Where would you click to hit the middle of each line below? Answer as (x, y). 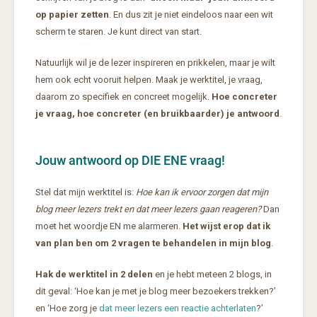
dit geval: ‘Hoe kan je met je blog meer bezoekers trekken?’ (156, 292)
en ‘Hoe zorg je (67, 309)
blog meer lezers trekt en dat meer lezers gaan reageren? (148, 209)
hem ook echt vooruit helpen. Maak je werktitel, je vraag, (149, 80)
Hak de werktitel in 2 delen (94, 275)
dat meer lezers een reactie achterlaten (178, 309)
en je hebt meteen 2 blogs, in (212, 275)
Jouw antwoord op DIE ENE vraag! (130, 161)
